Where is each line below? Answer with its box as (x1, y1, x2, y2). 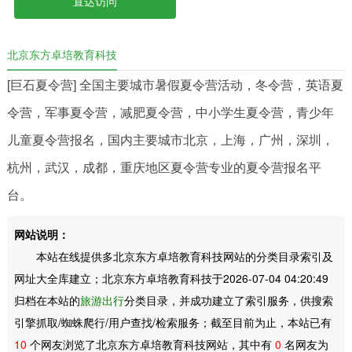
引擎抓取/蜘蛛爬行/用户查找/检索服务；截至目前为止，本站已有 (13, 313, 332, 330)
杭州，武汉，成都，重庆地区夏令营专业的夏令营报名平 (6, 157, 321, 176)
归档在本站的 (13, 291, 80, 308)
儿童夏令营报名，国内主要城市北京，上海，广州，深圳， (6, 130, 334, 148)
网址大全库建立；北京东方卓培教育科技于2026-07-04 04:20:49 (13, 269, 328, 286)
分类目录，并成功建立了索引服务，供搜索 (123, 291, 333, 308)
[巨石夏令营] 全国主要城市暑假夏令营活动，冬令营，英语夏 (6, 75, 343, 93)
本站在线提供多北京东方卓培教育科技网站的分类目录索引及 (13, 247, 333, 264)
